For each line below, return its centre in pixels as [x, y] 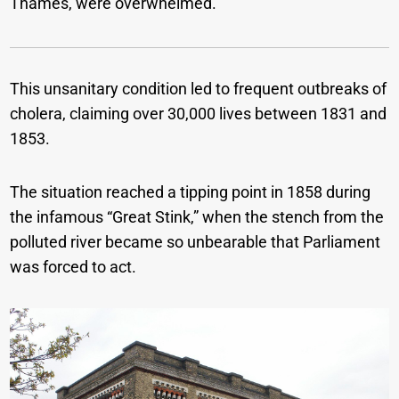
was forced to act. [73, 266]
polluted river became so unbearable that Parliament [195, 241]
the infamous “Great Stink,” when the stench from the [197, 216]
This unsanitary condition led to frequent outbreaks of [199, 88]
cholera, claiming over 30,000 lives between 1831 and [199, 113]
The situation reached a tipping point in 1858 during [191, 191]
